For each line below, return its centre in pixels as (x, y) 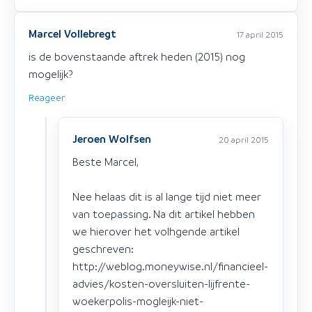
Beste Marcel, (106, 161)
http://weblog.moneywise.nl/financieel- (170, 266)
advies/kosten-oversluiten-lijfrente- (161, 283)
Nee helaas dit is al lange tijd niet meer (167, 196)
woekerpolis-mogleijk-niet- (138, 301)
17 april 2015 (260, 34)
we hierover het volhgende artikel (156, 231)
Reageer (47, 97)
